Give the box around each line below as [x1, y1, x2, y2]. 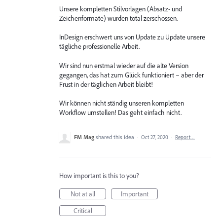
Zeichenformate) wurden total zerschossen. [59, 13, 178, 23]
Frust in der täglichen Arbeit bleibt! [59, 79, 153, 89]
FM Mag [74, 133, 94, 141]
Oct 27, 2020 [141, 134, 168, 141]
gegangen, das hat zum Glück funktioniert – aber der [59, 70, 204, 79]
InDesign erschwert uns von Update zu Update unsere [59, 33, 205, 42]
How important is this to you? [59, 171, 139, 181]
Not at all [70, 189, 95, 199]
